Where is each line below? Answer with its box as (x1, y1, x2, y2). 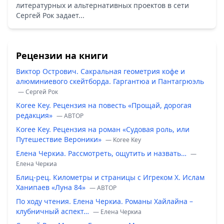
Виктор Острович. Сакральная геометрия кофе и (16, 66, 185, 76)
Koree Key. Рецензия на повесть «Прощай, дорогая (16, 100, 191, 110)
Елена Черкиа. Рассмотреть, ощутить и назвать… (16, 148, 188, 158)
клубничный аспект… (16, 206, 91, 216)
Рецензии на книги (16, 49, 108, 61)
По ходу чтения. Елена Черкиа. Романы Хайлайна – (16, 196, 193, 206)
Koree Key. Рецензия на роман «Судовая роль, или (16, 124, 189, 134)
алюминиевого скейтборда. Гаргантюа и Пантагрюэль (16, 76, 204, 86)
